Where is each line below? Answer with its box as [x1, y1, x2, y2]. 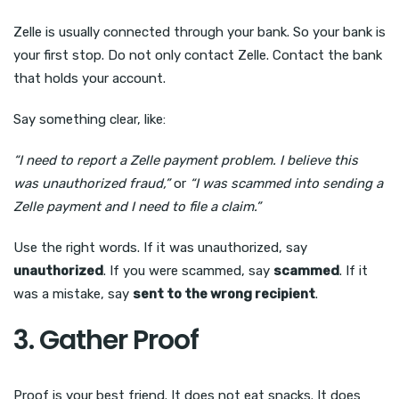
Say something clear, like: [13, 111, 166, 128]
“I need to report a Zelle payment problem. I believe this [13, 152, 358, 169]
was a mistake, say [13, 286, 133, 303]
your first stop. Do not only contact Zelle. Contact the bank [13, 47, 382, 64]
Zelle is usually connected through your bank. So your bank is [13, 24, 386, 41]
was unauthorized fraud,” [13, 175, 170, 192]
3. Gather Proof [13, 322, 199, 360]
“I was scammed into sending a [190, 175, 383, 192]
